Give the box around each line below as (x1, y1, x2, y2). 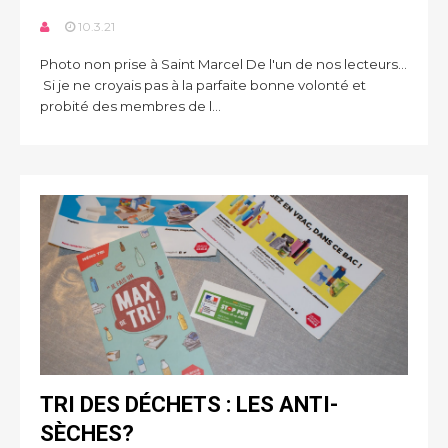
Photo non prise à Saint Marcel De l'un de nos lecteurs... (40, 56, 407, 72)
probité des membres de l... (40, 98, 221, 114)
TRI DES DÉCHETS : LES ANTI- (40, 392, 338, 417)
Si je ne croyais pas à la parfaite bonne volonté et (40, 77, 366, 93)
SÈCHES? (40, 421, 134, 446)
